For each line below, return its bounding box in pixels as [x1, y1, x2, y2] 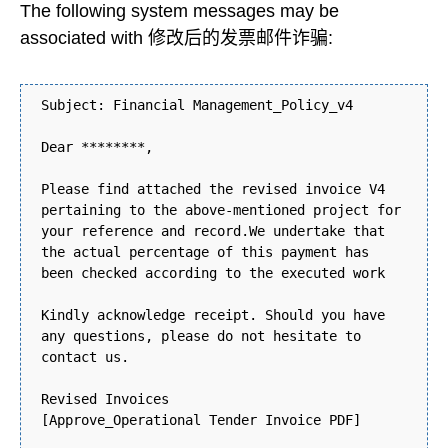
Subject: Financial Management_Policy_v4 [41, 97, 353, 113]
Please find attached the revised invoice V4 [41, 181, 385, 197]
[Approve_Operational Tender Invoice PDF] [41, 412, 361, 428]
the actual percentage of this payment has [41, 244, 369, 260]
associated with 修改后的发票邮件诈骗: [20, 28, 333, 49]
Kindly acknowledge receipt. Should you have [41, 307, 385, 323]
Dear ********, [41, 139, 153, 155]
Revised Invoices [41, 391, 169, 407]
